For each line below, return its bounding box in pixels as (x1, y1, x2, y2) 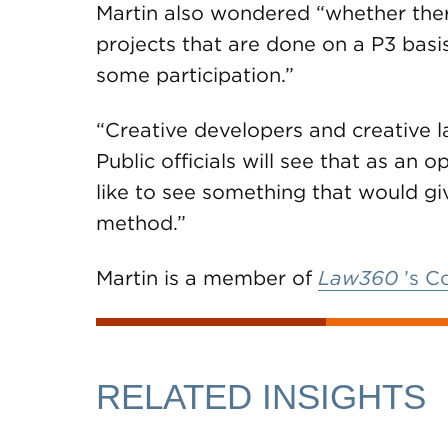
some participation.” (96, 63, 294, 87)
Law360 (318, 266, 398, 290)
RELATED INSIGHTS (96, 377, 426, 416)
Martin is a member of (96, 266, 318, 290)
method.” (96, 211, 186, 235)
